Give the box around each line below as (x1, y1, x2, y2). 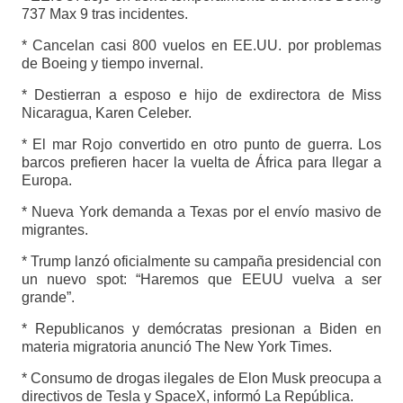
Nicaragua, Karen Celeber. (21, 104, 192, 121)
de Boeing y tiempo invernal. (21, 55, 203, 71)
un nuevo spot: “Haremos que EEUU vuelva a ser (21, 271, 382, 287)
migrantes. (21, 221, 88, 237)
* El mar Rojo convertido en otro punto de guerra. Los (21, 136, 382, 152)
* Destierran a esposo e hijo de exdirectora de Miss (21, 86, 382, 103)
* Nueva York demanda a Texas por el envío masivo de (21, 203, 382, 219)
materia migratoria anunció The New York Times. (21, 338, 332, 354)
